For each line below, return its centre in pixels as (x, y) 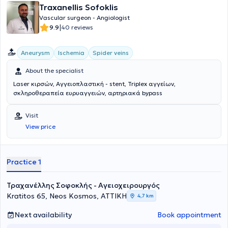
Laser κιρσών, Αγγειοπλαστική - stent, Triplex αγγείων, (94, 84)
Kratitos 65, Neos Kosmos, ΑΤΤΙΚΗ (67, 196)
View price (40, 126)
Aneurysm (35, 53)
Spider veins (111, 53)
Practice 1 (24, 162)
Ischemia (71, 53)
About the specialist (54, 70)
